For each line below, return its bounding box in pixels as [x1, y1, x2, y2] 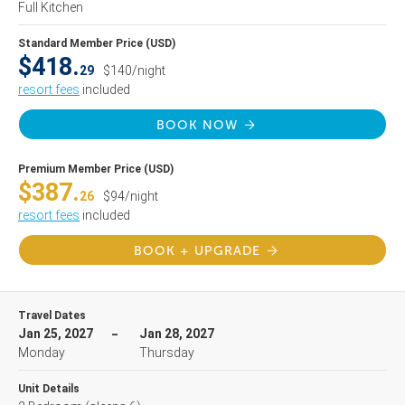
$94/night [103, 189, 158, 203]
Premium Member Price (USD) [18, 163, 174, 175]
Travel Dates [18, 309, 86, 322]
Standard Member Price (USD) [18, 37, 175, 50]
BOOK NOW [156, 118, 238, 133]
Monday [18, 345, 65, 360]
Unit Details [18, 382, 80, 395]
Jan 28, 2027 [139, 326, 214, 341]
